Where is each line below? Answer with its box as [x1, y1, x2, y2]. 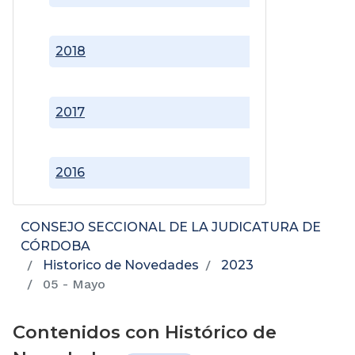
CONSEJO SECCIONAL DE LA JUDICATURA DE [21, 219, 321, 235]
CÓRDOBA [21, 239, 90, 254]
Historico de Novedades [43, 258, 199, 273]
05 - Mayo [39, 277, 105, 292]
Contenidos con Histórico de [13, 321, 277, 344]
